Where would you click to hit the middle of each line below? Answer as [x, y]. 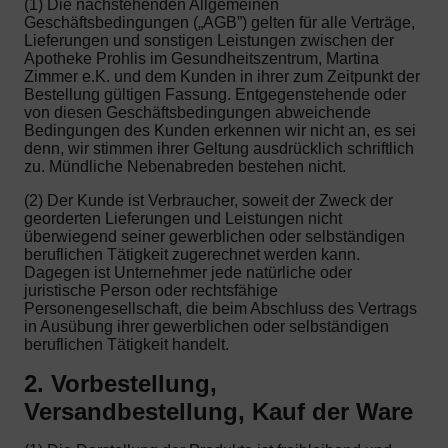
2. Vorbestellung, [120, 384]
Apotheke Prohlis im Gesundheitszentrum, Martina [201, 58]
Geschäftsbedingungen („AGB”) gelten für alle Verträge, [219, 22]
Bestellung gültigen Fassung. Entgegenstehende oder [215, 94]
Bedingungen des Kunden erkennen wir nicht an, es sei [220, 130]
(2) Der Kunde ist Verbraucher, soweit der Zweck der [208, 200]
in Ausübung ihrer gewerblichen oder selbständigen [206, 326]
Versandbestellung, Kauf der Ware [218, 412]
